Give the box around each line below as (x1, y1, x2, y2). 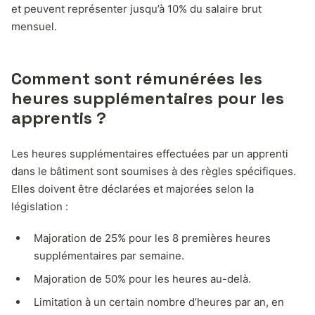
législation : (11, 199, 68, 213)
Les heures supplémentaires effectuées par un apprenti (11, 146, 288, 160)
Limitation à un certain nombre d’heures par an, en (34, 295, 284, 309)
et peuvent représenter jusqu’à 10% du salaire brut (11, 1, 262, 15)
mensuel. (11, 19, 57, 33)
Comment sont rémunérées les (11, 67, 262, 89)
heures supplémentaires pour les (11, 86, 284, 109)
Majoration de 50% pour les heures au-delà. (34, 271, 251, 285)
